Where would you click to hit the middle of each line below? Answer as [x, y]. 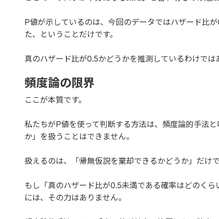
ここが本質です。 [55, 99]
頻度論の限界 [60, 83]
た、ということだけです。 [71, 34]
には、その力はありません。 [75, 197]
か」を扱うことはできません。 [79, 136]
